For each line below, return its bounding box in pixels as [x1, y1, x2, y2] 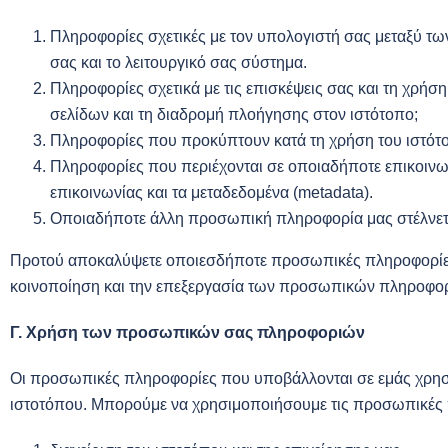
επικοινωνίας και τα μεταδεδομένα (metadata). [50, 184, 373, 201]
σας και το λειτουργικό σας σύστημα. [50, 54, 307, 71]
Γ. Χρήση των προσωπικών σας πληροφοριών [10, 324, 365, 341]
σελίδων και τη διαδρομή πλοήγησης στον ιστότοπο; [50, 106, 418, 123]
